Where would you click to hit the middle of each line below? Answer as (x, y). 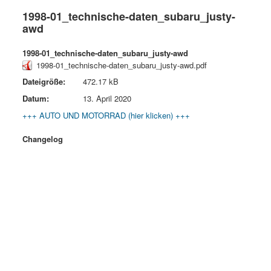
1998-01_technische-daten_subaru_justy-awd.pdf (121, 65)
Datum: (35, 98)
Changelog (42, 139)
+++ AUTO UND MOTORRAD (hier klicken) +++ (106, 115)
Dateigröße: (44, 81)
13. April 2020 (107, 98)
